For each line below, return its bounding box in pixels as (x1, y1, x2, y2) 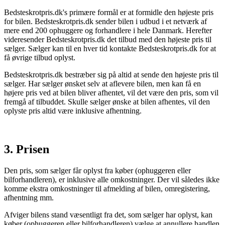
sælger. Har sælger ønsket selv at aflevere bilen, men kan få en (4, 79, 201, 88)
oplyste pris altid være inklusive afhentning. (4, 106, 142, 115)
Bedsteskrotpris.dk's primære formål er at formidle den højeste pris (4, 8, 213, 17)
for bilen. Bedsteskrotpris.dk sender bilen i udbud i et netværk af (4, 17, 207, 26)
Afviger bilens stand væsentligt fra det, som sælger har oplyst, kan (4, 210, 212, 219)
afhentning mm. (4, 193, 54, 202)
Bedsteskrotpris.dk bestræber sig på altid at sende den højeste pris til (4, 70, 218, 79)
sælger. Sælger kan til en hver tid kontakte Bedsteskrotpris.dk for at (4, 44, 216, 53)
